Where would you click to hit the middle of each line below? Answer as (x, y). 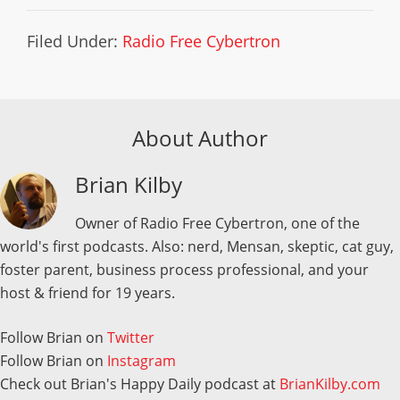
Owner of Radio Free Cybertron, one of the (217, 223)
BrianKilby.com (330, 384)
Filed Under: (75, 41)
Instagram (142, 361)
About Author (200, 138)
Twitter (131, 337)
